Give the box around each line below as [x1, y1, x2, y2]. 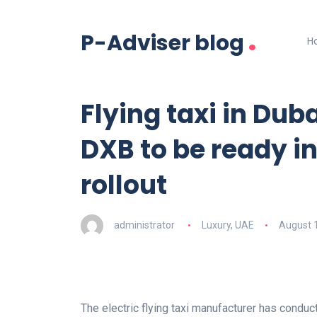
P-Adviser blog [81, 28, 244, 59]
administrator [114, 219, 175, 231]
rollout [81, 167, 167, 204]
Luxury [201, 219, 231, 231]
